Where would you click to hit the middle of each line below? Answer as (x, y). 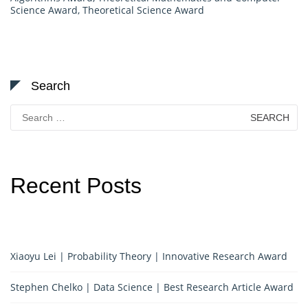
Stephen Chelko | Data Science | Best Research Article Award (152, 287)
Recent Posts (76, 185)
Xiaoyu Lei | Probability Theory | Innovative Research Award (149, 256)
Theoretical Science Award (143, 10)
